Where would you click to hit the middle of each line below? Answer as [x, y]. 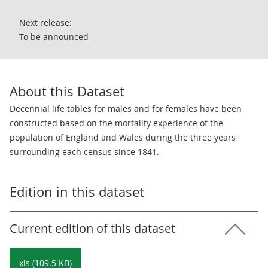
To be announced [54, 37]
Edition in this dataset [77, 192]
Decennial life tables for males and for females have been [126, 109]
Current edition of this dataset [92, 228]
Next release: [45, 22]
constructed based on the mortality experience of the [116, 123]
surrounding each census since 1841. [84, 152]
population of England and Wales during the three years [123, 137]
